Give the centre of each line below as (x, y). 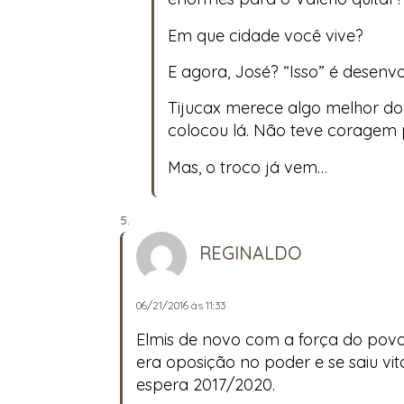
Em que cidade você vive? (266, 35)
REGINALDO (251, 253)
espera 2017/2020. (206, 385)
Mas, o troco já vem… (248, 167)
